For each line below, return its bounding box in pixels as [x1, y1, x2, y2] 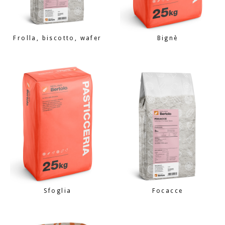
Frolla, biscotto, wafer [13, 34, 102, 42]
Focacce [152, 187, 183, 194]
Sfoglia [43, 187, 72, 194]
